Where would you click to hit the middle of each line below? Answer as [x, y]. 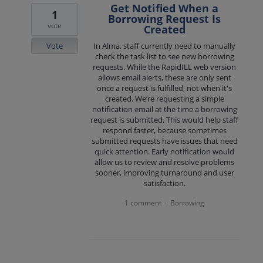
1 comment [143, 203]
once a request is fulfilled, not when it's [165, 88]
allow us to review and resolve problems [165, 162]
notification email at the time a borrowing [164, 109]
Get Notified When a [165, 9]
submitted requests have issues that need [164, 141]
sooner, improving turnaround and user [164, 173]
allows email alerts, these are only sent [164, 78]
